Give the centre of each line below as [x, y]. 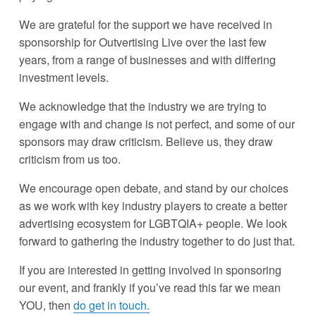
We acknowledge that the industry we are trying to [142, 107]
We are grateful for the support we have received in [145, 25]
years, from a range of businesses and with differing [147, 60]
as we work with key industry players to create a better [153, 206]
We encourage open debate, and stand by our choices [153, 188]
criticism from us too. [69, 159]
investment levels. [65, 78]
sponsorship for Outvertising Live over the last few [142, 42]
